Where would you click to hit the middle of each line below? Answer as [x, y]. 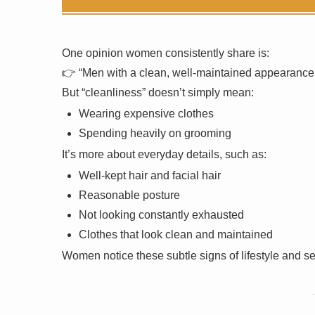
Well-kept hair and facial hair [150, 175]
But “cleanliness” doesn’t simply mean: [158, 92]
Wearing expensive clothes [146, 113]
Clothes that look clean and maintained [176, 234]
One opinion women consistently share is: [166, 53]
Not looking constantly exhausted [161, 214]
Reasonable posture [129, 195]
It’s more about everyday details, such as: [164, 154]
